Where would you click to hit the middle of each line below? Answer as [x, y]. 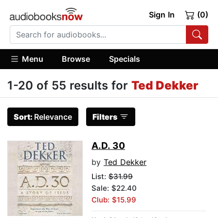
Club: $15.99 [114, 200]
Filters [105, 117]
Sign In [162, 15]
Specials [124, 59]
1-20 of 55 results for [69, 86]
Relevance [53, 117]
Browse [76, 59]
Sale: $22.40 [114, 188]
